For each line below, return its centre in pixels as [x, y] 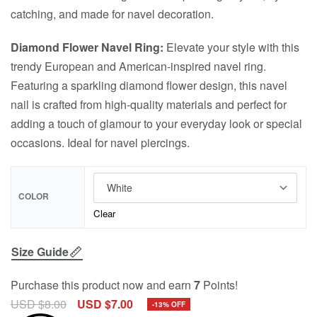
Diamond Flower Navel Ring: [87, 47]
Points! [219, 285]
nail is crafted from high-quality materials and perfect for [149, 104]
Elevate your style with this [231, 47]
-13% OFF [169, 304]
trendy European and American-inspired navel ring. [138, 66]
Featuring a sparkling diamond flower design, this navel [149, 85]
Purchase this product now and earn [102, 285]
